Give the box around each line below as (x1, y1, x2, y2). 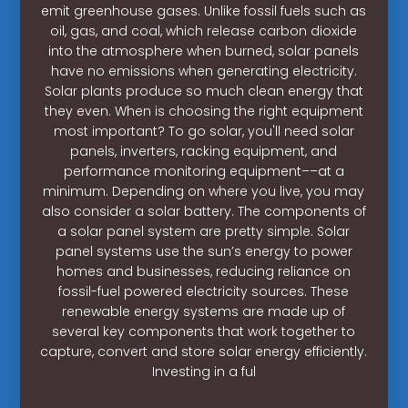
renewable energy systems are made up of (62, 301, 346, 321)
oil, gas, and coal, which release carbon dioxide (50, 21, 358, 40)
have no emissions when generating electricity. (50, 61, 357, 80)
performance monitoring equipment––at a (63, 161, 344, 180)
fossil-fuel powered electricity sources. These (58, 281, 350, 301)
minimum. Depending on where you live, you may (43, 181, 365, 200)
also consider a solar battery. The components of (41, 201, 366, 220)
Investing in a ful (151, 362, 256, 381)
